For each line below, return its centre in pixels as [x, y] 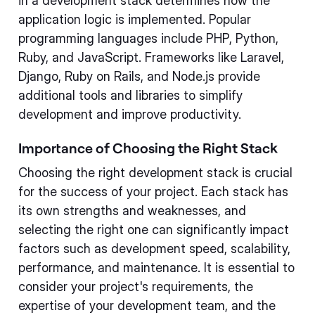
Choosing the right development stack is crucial [155, 172]
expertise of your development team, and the [147, 305]
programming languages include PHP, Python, [148, 38]
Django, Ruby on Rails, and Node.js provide [139, 76]
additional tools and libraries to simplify [130, 95]
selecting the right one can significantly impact [154, 229]
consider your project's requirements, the [136, 286]
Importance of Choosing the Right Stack [148, 147]
